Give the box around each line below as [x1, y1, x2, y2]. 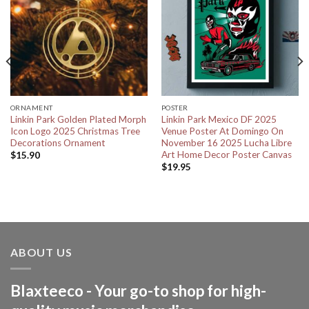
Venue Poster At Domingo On [161, 125, 283, 137]
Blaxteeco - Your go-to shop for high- [10, 281, 266, 301]
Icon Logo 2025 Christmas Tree [10, 125, 140, 137]
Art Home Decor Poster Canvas [161, 148, 292, 160]
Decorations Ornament [10, 137, 106, 148]
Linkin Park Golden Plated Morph [10, 113, 146, 125]
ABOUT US [10, 245, 72, 259]
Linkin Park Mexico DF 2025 [161, 113, 277, 125]
